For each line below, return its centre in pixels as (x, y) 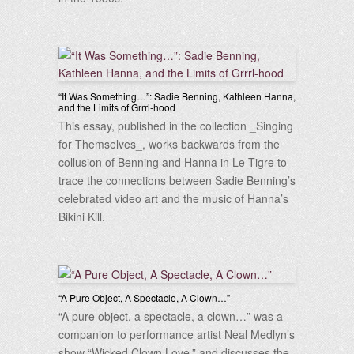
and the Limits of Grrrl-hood (117, 107)
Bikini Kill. (82, 217)
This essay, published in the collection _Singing (176, 126)
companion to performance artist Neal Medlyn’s (177, 334)
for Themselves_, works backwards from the (169, 144)
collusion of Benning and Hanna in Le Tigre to (173, 162)
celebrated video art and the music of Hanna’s (173, 198)
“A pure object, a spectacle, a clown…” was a (171, 316)
